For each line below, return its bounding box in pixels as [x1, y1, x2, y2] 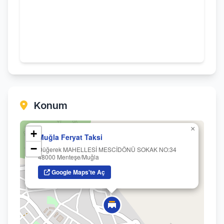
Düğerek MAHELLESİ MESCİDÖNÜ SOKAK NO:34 [38, 145, 176, 153]
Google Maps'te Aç [50, 167, 105, 176]
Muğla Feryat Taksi [38, 132, 102, 142]
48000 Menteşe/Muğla [38, 152, 99, 161]
